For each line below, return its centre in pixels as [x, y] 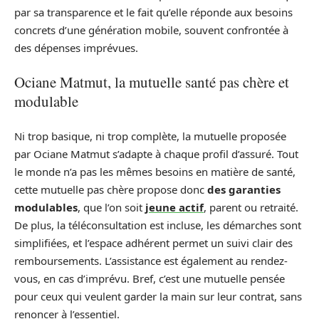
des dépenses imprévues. [76, 47]
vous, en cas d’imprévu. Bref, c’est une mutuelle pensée [150, 278]
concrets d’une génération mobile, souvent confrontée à [151, 30]
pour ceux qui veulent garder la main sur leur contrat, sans [158, 296]
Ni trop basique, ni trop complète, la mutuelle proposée [150, 136]
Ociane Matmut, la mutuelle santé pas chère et [152, 82]
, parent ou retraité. [251, 207]
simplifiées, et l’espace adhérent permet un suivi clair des [153, 242]
